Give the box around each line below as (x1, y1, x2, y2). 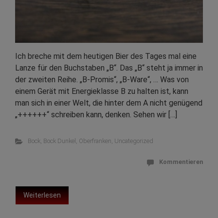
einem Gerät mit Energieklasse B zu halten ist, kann (15, 87, 188, 96)
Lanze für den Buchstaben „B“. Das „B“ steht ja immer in (15, 63, 203, 73)
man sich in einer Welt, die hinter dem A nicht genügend (15, 98, 202, 108)
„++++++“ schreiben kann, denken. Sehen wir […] (15, 110, 177, 119)
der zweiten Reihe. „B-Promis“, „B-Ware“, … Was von (15, 75, 189, 84)
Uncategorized (114, 137, 153, 145)
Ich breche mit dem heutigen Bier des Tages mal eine (15, 52, 197, 61)
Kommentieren (159, 158, 203, 165)
